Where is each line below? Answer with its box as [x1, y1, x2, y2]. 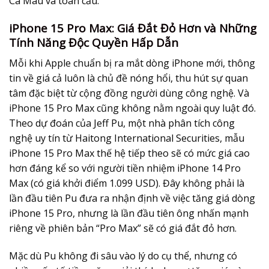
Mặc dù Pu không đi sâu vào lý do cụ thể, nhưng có [9, 249, 237, 262]
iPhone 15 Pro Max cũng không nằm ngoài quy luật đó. [9, 101, 256, 115]
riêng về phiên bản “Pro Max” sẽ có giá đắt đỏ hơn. [9, 221, 237, 235]
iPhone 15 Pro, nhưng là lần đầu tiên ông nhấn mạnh [9, 206, 249, 220]
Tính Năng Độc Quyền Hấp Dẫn [9, 35, 178, 51]
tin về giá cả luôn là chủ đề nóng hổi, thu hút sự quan [9, 71, 248, 85]
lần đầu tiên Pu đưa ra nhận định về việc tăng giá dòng [9, 191, 255, 205]
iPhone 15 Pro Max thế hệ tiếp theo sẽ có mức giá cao [9, 146, 250, 160]
